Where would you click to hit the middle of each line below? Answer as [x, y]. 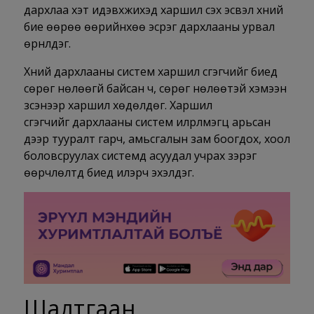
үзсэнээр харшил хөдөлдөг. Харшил [118, 105]
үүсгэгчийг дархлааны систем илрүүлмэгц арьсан [147, 122]
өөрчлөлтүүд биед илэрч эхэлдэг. [109, 172]
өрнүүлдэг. [47, 43]
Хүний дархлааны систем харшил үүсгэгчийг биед [150, 71]
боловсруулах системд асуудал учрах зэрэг [140, 156]
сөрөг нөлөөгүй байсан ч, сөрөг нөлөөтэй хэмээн [155, 88]
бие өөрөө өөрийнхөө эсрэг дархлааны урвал [149, 27]
